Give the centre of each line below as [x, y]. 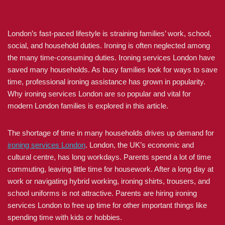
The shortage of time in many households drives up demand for [111, 133]
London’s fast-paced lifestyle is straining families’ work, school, [109, 33]
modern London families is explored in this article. [88, 106]
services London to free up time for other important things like [107, 205]
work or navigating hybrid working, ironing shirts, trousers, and [109, 181]
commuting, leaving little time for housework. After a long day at [110, 169]
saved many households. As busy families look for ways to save [113, 70]
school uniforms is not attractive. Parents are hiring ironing [102, 193]
